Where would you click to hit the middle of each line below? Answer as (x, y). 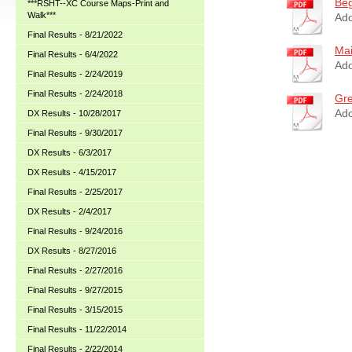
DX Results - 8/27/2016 (72, 251)
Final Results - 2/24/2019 (75, 74)
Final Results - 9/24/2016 (75, 231)
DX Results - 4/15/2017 (72, 172)
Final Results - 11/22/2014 (77, 329)
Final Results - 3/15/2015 (75, 310)
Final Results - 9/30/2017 (75, 133)
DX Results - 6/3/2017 (70, 152)
